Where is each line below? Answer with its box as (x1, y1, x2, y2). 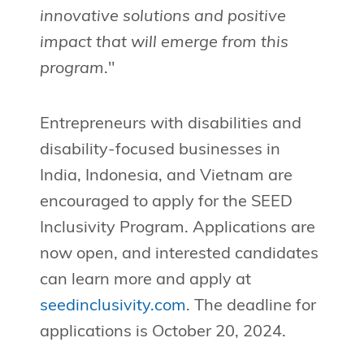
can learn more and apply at (39, 272, 251, 289)
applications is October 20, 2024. (39, 324, 286, 341)
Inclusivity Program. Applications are (39, 220, 315, 237)
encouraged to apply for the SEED (39, 194, 292, 211)
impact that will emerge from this (39, 35, 288, 52)
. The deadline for (185, 298, 316, 315)
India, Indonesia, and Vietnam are (39, 168, 292, 185)
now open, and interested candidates (39, 246, 318, 263)
